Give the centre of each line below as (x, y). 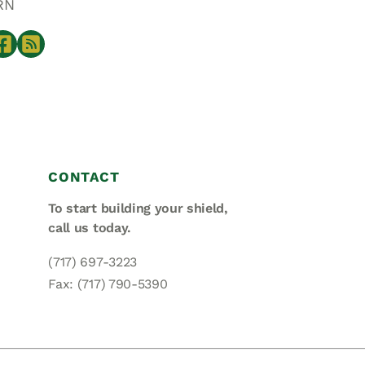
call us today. (90, 228)
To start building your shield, (138, 209)
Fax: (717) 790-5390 (108, 284)
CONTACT (84, 177)
